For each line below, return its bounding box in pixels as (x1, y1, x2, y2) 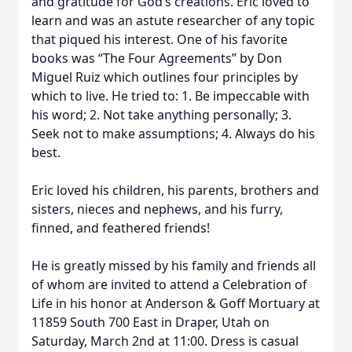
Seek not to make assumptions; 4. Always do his (31, 125, 315, 142)
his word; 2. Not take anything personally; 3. (31, 106, 291, 123)
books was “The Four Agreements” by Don (31, 49, 282, 67)
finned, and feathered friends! (31, 219, 210, 236)
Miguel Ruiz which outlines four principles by (31, 68, 298, 86)
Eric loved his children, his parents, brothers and (31, 181, 319, 199)
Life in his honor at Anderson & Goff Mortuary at (31, 295, 320, 312)
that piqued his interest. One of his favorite (31, 31, 288, 48)
